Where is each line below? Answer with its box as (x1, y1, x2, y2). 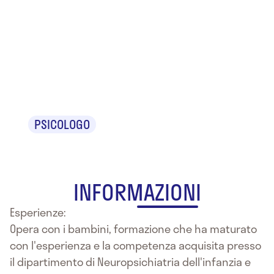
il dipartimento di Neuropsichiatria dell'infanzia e (10, 253, 251, 270)
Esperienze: (10, 203, 66, 221)
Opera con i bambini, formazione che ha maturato (10, 220, 257, 237)
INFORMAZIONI (73, 174, 201, 209)
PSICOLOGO (34, 114, 90, 133)
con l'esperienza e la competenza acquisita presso (10, 236, 261, 254)
